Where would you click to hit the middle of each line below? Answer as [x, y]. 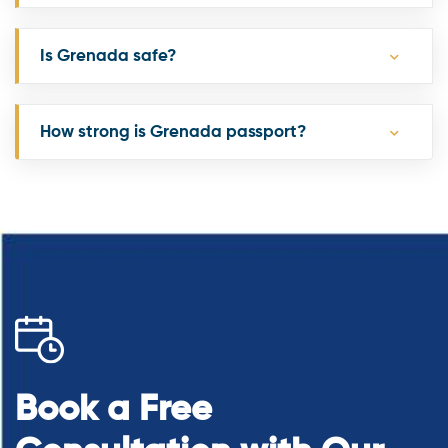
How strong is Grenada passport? [173, 133]
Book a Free [113, 410]
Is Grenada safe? [108, 57]
